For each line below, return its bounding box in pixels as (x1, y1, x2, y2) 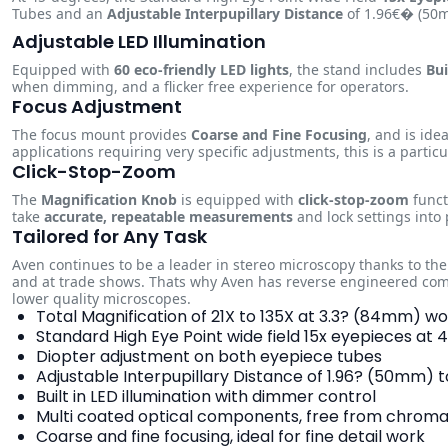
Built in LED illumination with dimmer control (36, 385, 376, 408)
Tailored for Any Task (12, 224, 207, 249)
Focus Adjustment (12, 94, 182, 119)
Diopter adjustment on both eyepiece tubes (36, 345, 382, 368)
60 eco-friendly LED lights (114, 60, 289, 79)
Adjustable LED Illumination (12, 29, 266, 54)
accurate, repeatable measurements (44, 207, 293, 226)
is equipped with (177, 190, 298, 209)
